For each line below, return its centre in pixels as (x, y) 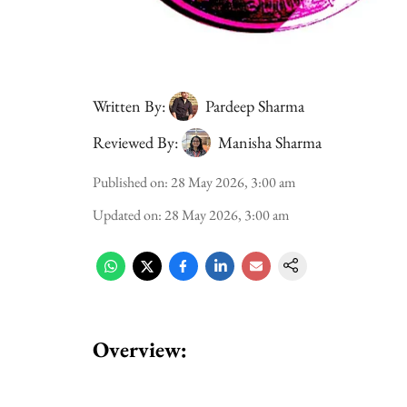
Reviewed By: (135, 142)
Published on (129, 182)
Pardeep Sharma (255, 106)
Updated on (125, 215)
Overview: (140, 349)
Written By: (129, 106)
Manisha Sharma (270, 142)
